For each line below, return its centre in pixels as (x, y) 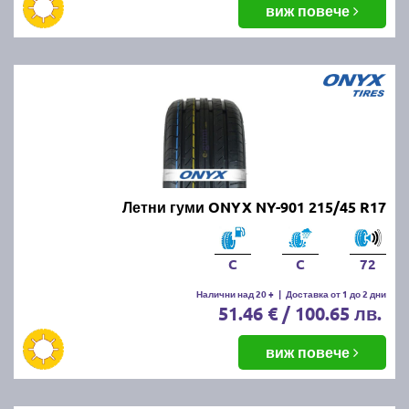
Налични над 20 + (235, 293)
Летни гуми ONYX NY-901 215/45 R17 (254, 206)
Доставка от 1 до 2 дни (336, 293)
